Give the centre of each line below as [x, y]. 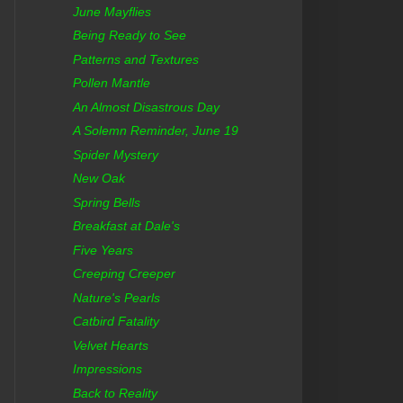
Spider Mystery [115, 154]
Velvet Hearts [110, 345]
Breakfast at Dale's [126, 226]
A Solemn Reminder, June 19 [155, 131]
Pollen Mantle [111, 83]
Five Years [103, 250]
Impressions [107, 369]
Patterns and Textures [135, 59]
